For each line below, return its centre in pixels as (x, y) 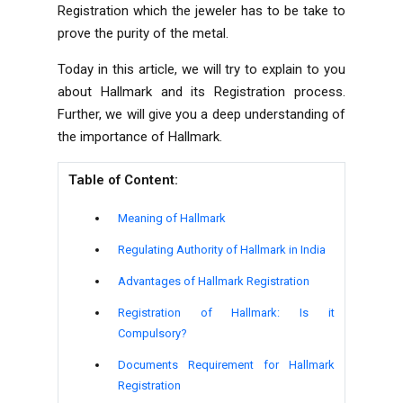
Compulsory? (152, 333)
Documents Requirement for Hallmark (226, 364)
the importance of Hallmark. (140, 136)
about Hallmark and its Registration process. (201, 91)
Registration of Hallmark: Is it (226, 312)
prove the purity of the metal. (143, 33)
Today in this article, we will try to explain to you (201, 69)
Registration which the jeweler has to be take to (201, 10)
